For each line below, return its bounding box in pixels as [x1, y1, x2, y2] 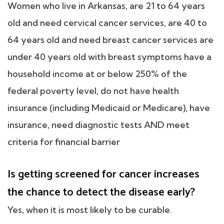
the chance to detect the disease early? [7, 183, 195, 202]
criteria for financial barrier [7, 136, 120, 148]
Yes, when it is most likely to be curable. [7, 204, 172, 216]
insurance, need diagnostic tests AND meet [7, 119, 189, 131]
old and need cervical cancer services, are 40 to [7, 17, 207, 29]
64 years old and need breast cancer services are [7, 34, 213, 46]
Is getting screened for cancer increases [7, 165, 199, 184]
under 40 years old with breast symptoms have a [7, 51, 211, 63]
